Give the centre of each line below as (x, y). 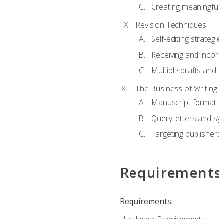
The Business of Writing (176, 89)
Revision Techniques (171, 25)
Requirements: (146, 201)
